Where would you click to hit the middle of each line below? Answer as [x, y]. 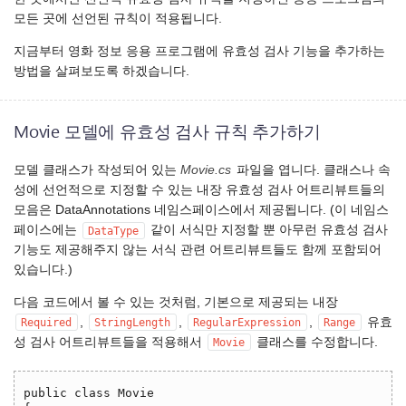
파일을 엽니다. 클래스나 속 [312, 170]
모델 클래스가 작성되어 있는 [97, 170]
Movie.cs [206, 170]
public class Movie [89, 392]
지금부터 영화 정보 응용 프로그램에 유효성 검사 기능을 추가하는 [199, 51]
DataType [113, 231]
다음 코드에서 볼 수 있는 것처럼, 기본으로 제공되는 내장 [176, 302]
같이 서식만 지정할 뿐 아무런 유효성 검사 [267, 230]
